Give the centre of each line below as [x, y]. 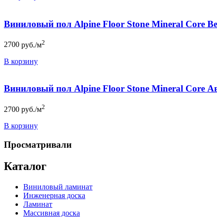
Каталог [25, 166]
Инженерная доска [54, 195]
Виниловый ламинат [58, 186]
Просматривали [38, 145]
